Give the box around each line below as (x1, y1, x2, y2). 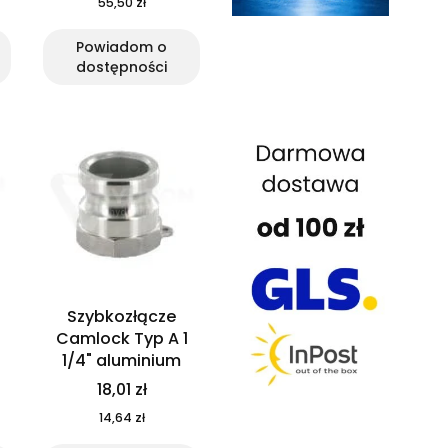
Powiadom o (76, 37, 167, 58)
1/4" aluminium (62, 349, 181, 373)
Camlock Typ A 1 (55, 327, 188, 351)
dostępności (76, 57, 167, 78)
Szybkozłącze (67, 305, 176, 329)
